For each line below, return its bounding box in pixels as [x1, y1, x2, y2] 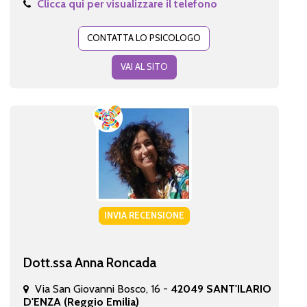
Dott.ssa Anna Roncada [23, 254, 156, 271]
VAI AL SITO [120, 60, 168, 72]
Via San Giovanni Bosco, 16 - [34, 282, 171, 295]
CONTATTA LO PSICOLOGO [87, 32, 201, 43]
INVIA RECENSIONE [103, 209, 184, 221]
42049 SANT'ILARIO [170, 282, 271, 295]
